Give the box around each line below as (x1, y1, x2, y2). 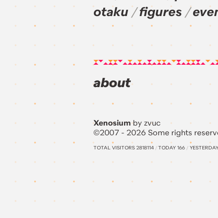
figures (139, 4, 182, 20)
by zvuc (131, 118, 161, 128)
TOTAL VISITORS (93, 145, 136, 151)
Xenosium (93, 118, 131, 128)
